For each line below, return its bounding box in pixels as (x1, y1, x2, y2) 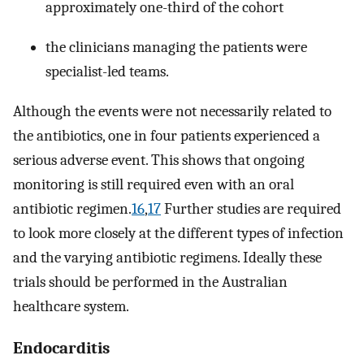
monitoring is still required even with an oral (13, 175, 294, 193)
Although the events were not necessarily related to (13, 102, 331, 120)
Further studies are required (161, 199, 341, 218)
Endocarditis (13, 337, 110, 357)
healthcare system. (13, 297, 129, 315)
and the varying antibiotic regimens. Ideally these (13, 248, 322, 266)
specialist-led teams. (45, 62, 169, 80)
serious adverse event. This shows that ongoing (13, 150, 305, 169)
